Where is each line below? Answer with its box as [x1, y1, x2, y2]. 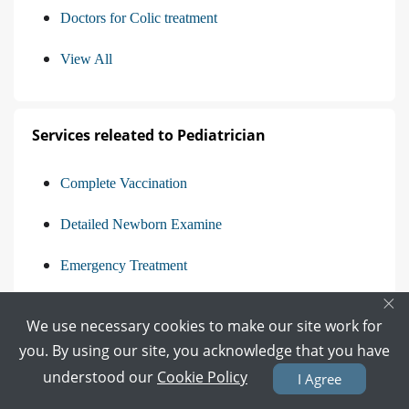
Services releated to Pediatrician [32, 124, 266, 145]
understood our [43, 367, 157, 388]
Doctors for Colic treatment [60, 9, 217, 26]
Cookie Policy [157, 367, 247, 388]
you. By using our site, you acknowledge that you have [19, 341, 390, 361]
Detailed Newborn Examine [60, 215, 222, 232]
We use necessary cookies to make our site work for [26, 316, 383, 336]
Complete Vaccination [60, 174, 187, 191]
